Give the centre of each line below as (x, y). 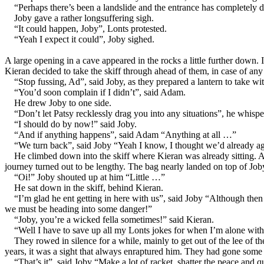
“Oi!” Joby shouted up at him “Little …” (90, 177)
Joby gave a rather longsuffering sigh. (84, 18)
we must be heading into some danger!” (78, 209)
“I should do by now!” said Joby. (75, 124)
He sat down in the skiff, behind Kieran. (89, 187)
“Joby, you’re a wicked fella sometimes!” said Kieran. (114, 219)
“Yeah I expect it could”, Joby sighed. (84, 39)
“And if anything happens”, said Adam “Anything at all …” (125, 134)
